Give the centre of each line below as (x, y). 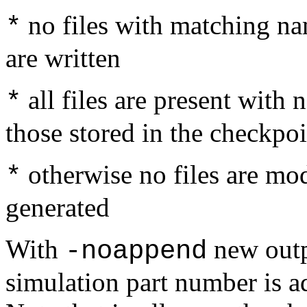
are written (63, 58)
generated (58, 207)
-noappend (136, 251)
